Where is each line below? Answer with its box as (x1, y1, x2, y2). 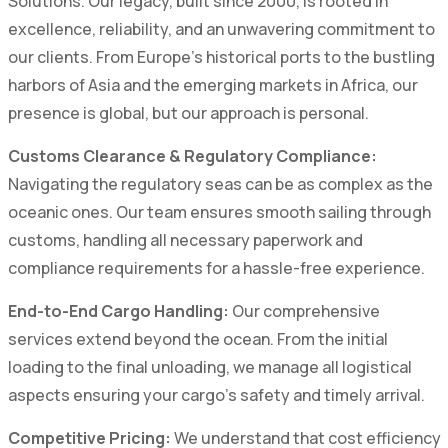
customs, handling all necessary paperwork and (7, 228, 363, 251)
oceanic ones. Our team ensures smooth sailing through (7, 200, 431, 223)
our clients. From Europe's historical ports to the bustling (7, 45, 435, 68)
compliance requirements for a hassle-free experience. (7, 256, 425, 279)
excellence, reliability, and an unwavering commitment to (7, 17, 435, 40)
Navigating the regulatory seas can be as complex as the (7, 172, 433, 195)
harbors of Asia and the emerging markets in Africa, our (7, 73, 418, 96)
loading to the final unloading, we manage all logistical (7, 355, 412, 378)
